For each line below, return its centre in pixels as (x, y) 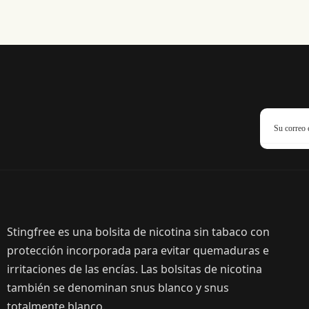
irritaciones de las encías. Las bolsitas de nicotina (134, 269)
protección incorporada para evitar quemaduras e (138, 250)
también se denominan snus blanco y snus (118, 288)
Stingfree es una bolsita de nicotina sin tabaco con (138, 232)
